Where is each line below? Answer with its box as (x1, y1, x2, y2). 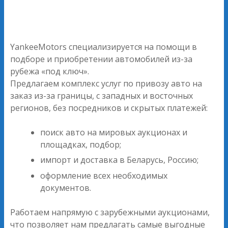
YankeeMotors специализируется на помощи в (10, 41, 197, 52)
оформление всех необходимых (40, 169, 168, 181)
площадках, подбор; (40, 138, 122, 150)
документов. (40, 182, 92, 193)
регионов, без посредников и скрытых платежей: (10, 102, 208, 113)
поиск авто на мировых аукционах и (40, 126, 188, 138)
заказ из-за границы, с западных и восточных (10, 90, 193, 101)
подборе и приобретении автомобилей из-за (10, 53, 192, 65)
